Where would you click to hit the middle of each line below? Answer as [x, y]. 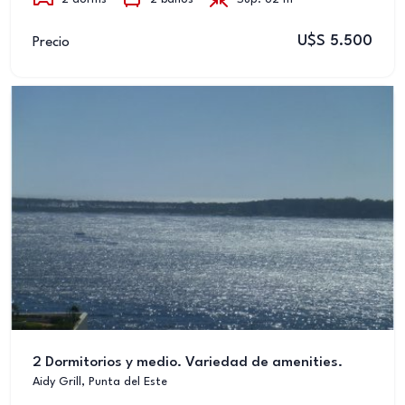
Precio [51, 42]
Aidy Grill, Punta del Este [100, 382]
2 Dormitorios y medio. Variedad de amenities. [188, 363]
